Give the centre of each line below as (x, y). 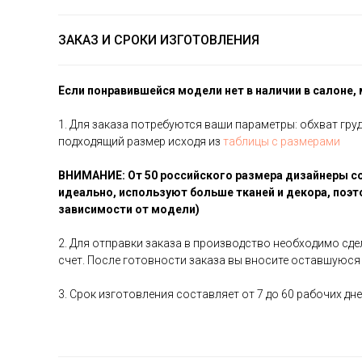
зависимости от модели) (129, 209)
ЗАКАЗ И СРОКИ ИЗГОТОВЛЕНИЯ (159, 40)
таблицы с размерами (282, 141)
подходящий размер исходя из (141, 141)
